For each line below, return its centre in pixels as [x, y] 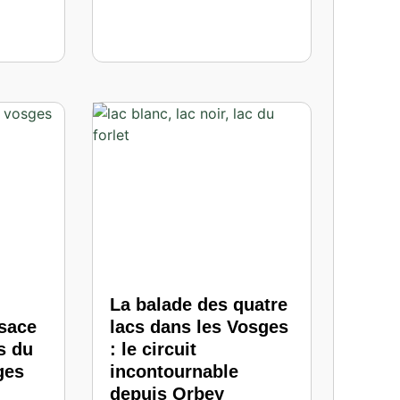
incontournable [175, 371]
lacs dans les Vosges [200, 326]
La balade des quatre [199, 304]
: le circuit [154, 349]
